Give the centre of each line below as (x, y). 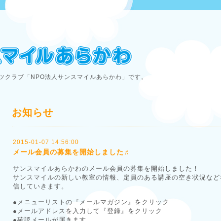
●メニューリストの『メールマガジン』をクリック (91, 202)
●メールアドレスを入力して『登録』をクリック (88, 211)
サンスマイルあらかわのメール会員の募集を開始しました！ (106, 168)
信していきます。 (40, 186)
